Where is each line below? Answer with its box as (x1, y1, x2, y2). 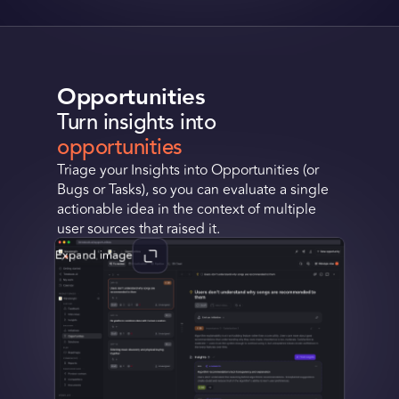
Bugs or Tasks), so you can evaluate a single (57, 178, 329, 200)
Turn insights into (57, 107, 216, 137)
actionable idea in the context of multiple (57, 198, 316, 220)
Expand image (55, 246, 133, 264)
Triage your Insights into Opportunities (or (57, 159, 319, 181)
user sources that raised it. (57, 217, 220, 240)
